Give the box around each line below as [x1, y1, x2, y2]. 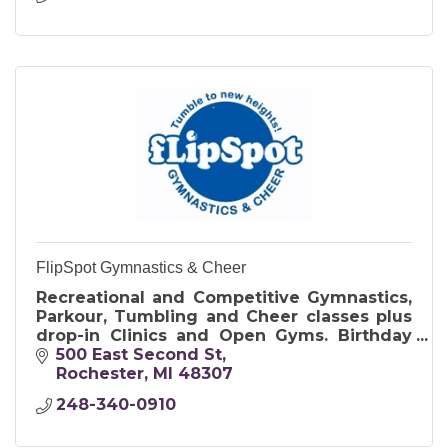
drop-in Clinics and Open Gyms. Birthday [36, 325, 412, 345]
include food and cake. [36, 363, 235, 383]
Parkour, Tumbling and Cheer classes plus [36, 306, 412, 326]
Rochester [56, 364, 144, 384]
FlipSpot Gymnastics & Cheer [36, 258, 246, 276]
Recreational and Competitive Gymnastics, [36, 287, 412, 307]
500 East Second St [56, 345, 222, 365]
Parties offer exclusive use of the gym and [36, 344, 412, 364]
